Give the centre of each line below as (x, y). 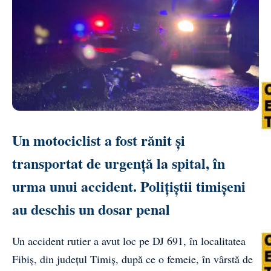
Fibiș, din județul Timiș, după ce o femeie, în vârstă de (132, 259)
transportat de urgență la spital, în (119, 163)
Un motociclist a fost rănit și (99, 140)
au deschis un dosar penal (91, 209)
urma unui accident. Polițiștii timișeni (129, 186)
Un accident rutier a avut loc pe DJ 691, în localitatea (129, 240)
